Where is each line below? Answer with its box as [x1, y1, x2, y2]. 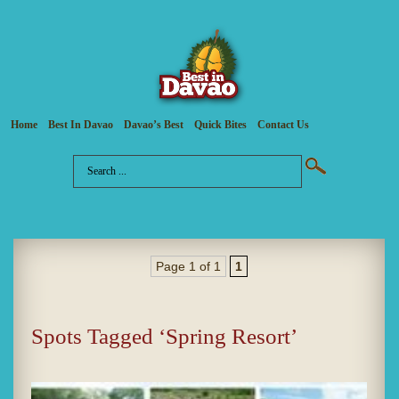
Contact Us [257, 118, 309, 132]
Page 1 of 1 [155, 259, 221, 274]
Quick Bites [194, 118, 247, 132]
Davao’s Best [124, 118, 183, 132]
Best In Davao [48, 118, 113, 132]
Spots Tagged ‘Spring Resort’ [31, 324, 297, 349]
